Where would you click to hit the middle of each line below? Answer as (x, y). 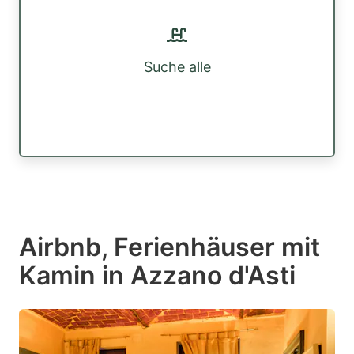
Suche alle (177, 67)
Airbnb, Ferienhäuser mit (169, 247)
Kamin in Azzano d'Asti (157, 275)
